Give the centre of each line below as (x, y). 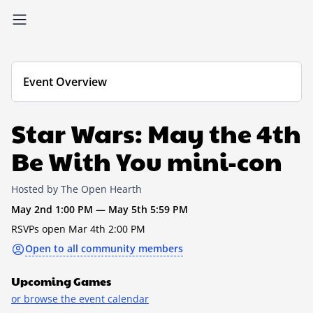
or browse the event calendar (80, 299)
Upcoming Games (61, 281)
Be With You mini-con (147, 161)
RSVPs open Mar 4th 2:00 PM (78, 229)
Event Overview (65, 82)
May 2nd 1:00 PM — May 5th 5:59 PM (100, 209)
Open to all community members (104, 248)
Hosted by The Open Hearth (77, 189)
